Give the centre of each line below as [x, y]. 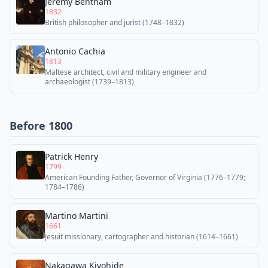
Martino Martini [77, 216]
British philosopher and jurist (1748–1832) [115, 22]
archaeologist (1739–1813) [89, 82]
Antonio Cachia [75, 51]
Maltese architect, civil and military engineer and [126, 72]
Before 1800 [41, 126]
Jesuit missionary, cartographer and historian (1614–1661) [141, 237]
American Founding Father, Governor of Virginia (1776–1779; [145, 177]
